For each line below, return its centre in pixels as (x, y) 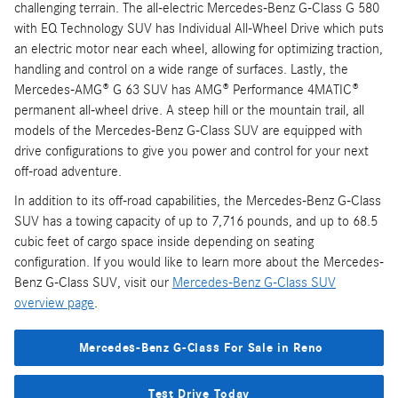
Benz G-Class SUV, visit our (93, 282)
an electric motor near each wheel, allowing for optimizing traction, (199, 48)
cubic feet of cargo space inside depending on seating (164, 241)
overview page (54, 302)
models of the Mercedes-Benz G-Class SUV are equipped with (188, 130)
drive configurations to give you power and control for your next (191, 151)
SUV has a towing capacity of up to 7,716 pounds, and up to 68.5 (196, 221)
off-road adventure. (68, 171)
